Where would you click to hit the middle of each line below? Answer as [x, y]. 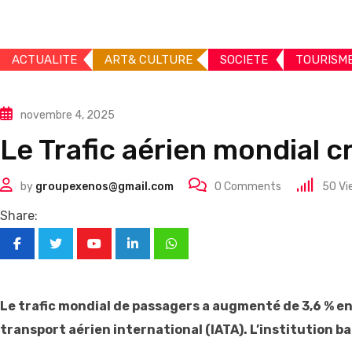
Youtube [118, 254]
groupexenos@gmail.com [104, 187]
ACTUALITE [44, 60]
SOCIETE [244, 60]
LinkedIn [157, 254]
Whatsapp [199, 254]
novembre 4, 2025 [68, 115]
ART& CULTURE [148, 60]
